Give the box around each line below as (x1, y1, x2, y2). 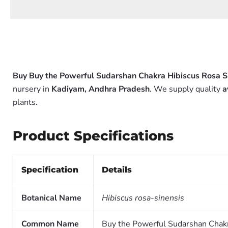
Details (102, 165, 132, 175)
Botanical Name (21, 192, 81, 204)
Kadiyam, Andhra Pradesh (51, 83, 150, 95)
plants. (13, 97, 38, 108)
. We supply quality (150, 83, 222, 95)
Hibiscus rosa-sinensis (102, 192, 184, 204)
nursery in (13, 83, 51, 95)
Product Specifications (13, 128, 174, 144)
